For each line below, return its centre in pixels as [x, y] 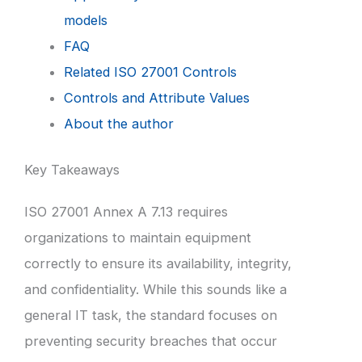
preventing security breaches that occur [151, 341]
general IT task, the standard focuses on [151, 315]
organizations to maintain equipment [138, 237]
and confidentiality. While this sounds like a [156, 289]
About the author [119, 123]
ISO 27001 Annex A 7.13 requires [126, 211]
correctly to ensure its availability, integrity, [158, 263]
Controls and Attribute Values [157, 97]
